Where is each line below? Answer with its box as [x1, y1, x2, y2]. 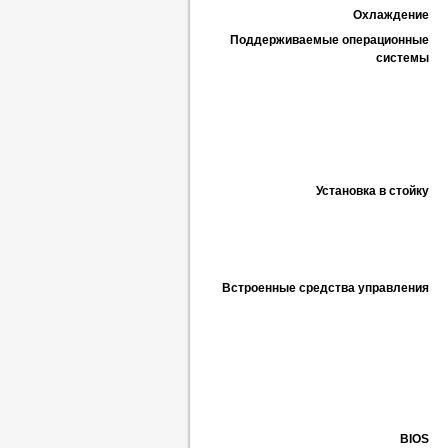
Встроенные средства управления [222, 281, 429, 295]
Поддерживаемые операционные [230, 33, 429, 47]
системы [376, 51, 429, 65]
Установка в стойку [316, 184, 429, 198]
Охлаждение [353, 8, 429, 22]
